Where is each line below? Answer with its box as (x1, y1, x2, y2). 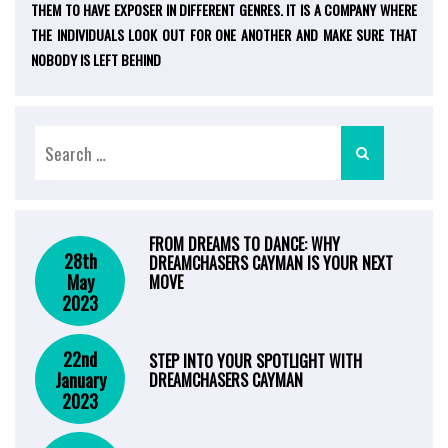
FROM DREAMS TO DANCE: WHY (149, 232, 340, 257)
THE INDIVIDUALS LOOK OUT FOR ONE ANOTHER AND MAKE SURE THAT (31, 24, 417, 46)
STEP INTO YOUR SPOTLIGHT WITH (149, 349, 362, 374)
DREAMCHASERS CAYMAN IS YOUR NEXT (149, 251, 393, 276)
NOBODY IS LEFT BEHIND (31, 49, 161, 71)
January (54, 366, 106, 393)
